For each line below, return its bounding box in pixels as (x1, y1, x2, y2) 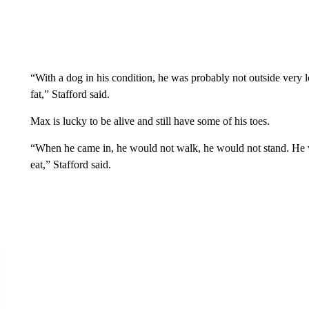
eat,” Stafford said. (30, 159, 111, 170)
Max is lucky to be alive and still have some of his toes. (30, 115, 270, 127)
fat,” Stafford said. (30, 88, 110, 100)
